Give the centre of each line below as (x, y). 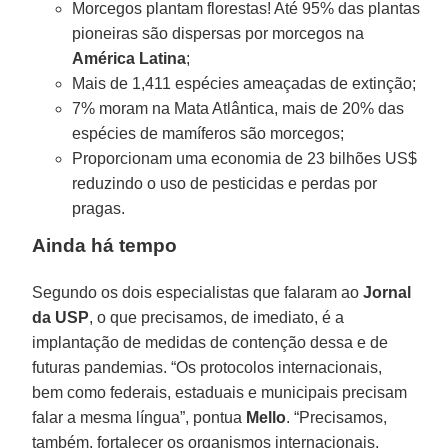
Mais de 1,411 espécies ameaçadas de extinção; (244, 84)
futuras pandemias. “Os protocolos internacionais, (207, 368)
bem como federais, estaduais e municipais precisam (220, 393)
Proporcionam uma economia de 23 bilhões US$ (245, 159)
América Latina (129, 59)
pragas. (99, 209)
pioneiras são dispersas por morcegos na (218, 34)
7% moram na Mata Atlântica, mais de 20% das (238, 109)
